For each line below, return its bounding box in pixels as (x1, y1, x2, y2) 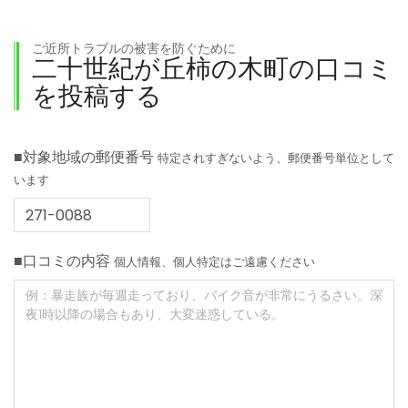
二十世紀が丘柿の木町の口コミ (32, 51, 393, 87)
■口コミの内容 (14, 250, 114, 271)
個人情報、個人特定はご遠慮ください (114, 254, 315, 270)
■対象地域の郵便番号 (14, 147, 158, 168)
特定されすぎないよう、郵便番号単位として (158, 150, 394, 166)
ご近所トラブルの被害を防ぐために (32, 39, 236, 57)
